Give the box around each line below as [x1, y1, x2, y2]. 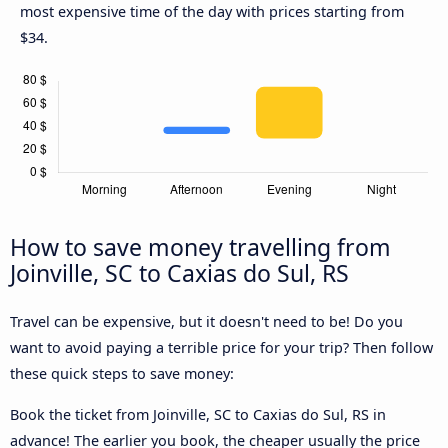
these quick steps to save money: [10, 364, 234, 384]
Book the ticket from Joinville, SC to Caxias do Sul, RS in [10, 404, 386, 424]
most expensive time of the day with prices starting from [20, 2, 404, 22]
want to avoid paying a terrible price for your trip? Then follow [10, 338, 433, 358]
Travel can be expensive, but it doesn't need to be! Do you [10, 312, 403, 332]
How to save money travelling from [10, 231, 391, 264]
